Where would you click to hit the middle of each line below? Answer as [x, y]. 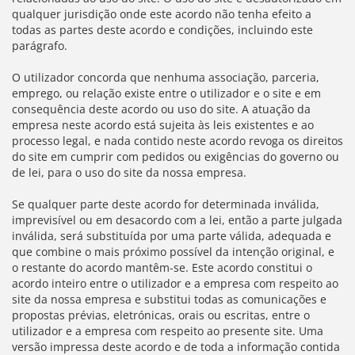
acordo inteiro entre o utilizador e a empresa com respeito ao [175, 283]
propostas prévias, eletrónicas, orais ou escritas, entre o [161, 315]
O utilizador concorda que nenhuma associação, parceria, [166, 77]
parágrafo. [40, 46]
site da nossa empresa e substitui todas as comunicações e [169, 299]
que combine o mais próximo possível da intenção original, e [173, 252]
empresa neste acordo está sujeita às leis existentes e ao [163, 125]
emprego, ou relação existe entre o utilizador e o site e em [166, 93]
